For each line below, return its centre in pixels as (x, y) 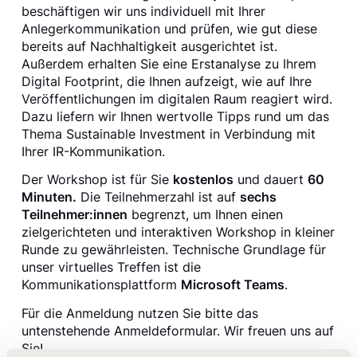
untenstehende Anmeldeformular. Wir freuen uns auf (177, 330)
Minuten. (49, 197)
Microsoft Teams (232, 285)
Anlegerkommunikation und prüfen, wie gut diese (169, 29)
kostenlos (203, 180)
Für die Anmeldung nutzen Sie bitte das (139, 313)
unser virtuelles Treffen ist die (111, 267)
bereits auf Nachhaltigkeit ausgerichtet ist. (149, 47)
